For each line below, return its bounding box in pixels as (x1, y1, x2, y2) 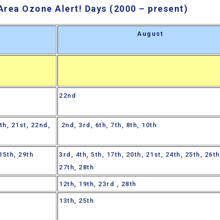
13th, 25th (59, 197, 96, 205)
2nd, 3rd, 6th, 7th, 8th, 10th (59, 121, 157, 129)
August (137, 30, 163, 38)
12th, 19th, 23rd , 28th (59, 180, 137, 188)
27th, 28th (59, 164, 94, 171)
